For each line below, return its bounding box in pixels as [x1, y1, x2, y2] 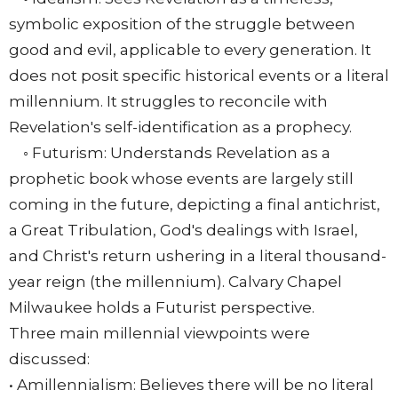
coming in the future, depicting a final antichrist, [9, 195, 380, 214]
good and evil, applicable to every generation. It [9, 41, 371, 60]
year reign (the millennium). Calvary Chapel [9, 273, 342, 291]
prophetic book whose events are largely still [9, 170, 354, 188]
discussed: [9, 350, 90, 369]
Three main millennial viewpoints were [9, 324, 310, 343]
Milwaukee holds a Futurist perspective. [9, 298, 314, 317]
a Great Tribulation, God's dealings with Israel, [9, 221, 358, 240]
